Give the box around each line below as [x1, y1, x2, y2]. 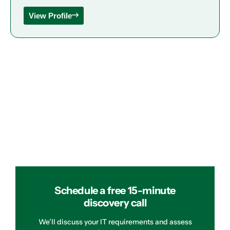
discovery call [83, 196, 147, 209]
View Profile [29, 11, 72, 20]
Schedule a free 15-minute [54, 184, 176, 197]
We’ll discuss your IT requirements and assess [38, 217, 192, 226]
